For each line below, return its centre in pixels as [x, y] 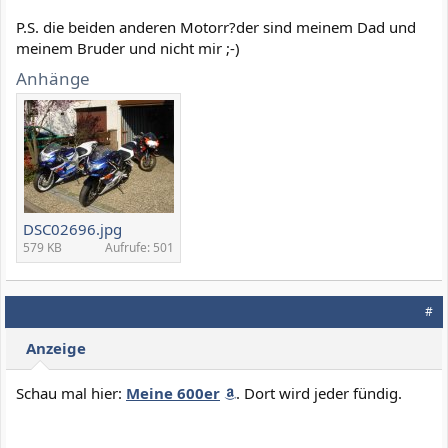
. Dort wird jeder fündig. [319, 393]
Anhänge [53, 78]
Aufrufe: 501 [139, 247]
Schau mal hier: [71, 393]
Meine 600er [173, 393]
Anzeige [56, 348]
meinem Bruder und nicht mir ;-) [128, 48]
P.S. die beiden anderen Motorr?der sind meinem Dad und [216, 27]
